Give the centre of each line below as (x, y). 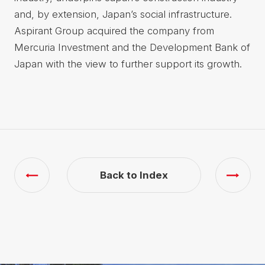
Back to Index (134, 175)
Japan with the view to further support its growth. (128, 64)
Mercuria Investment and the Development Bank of (132, 48)
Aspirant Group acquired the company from (114, 31)
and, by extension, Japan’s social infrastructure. (123, 14)
